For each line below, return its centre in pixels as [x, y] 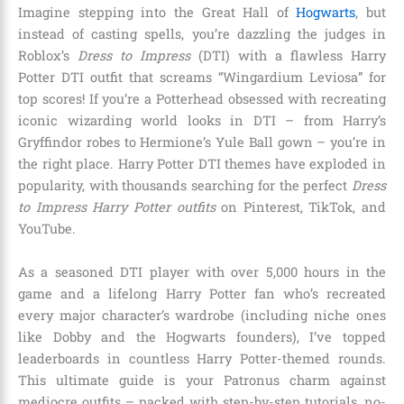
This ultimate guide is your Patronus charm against [202, 380]
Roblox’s [48, 56]
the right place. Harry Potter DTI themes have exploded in [202, 164]
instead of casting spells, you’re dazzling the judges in [202, 34]
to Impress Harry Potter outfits [117, 207]
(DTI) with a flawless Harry [288, 56]
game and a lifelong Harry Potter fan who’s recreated [202, 293]
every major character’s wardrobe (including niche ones [202, 315]
